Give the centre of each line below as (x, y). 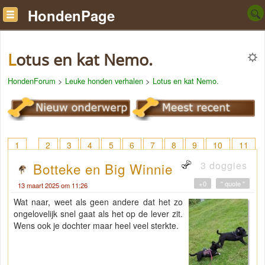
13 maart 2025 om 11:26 (53, 185)
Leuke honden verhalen (104, 81)
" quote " (233, 184)
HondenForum (32, 81)
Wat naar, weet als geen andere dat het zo (98, 202)
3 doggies (222, 166)
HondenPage (71, 15)
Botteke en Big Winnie (103, 169)
